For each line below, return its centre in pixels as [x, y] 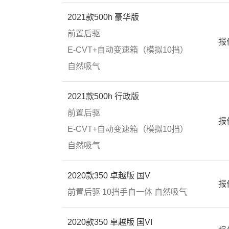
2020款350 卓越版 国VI [110, 222]
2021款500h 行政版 [103, 96]
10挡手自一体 [127, 192]
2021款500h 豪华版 [103, 17]
